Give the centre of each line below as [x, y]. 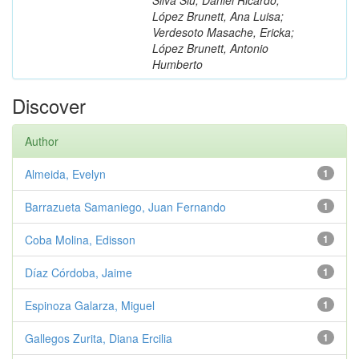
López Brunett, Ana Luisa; [218, 16]
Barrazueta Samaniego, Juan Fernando [125, 206]
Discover [49, 105]
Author [42, 141]
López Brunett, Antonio [210, 48]
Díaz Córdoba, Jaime [79, 272]
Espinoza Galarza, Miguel [90, 305]
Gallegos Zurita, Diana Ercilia [99, 338]
